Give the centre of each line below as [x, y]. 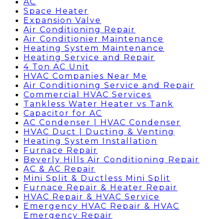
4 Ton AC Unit [56, 67]
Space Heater [56, 11]
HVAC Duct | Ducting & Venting [99, 132]
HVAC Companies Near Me [85, 76]
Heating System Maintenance [94, 48]
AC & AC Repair [59, 169]
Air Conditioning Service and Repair [109, 85]
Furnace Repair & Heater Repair [100, 187]
